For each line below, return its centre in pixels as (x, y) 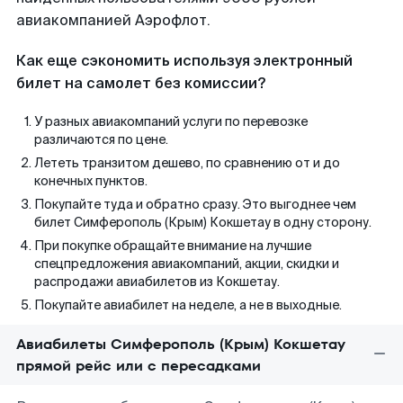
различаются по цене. (101, 139)
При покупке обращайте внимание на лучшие (173, 246)
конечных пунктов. (91, 181)
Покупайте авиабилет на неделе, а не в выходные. (188, 305)
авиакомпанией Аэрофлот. (113, 20)
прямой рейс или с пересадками (139, 366)
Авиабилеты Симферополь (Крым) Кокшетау (181, 344)
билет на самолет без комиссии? (141, 83)
